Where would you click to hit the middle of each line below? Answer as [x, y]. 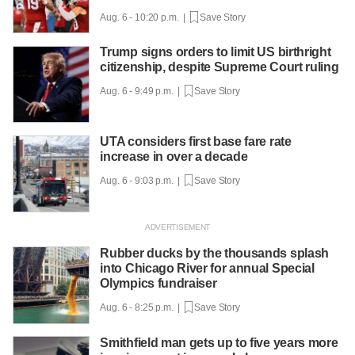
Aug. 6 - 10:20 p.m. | [145, 17]
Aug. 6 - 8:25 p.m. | [142, 307]
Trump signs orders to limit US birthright [216, 52]
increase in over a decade [174, 157]
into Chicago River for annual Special [207, 268]
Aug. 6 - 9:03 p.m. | [142, 181]
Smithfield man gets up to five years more [219, 342]
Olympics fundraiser [158, 283]
